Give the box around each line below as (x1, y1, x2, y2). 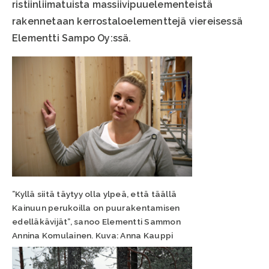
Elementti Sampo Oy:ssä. (12, 32, 131, 44)
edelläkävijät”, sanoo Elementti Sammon (12, 217, 181, 227)
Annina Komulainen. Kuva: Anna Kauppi (12, 231, 174, 241)
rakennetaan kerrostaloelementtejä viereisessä (12, 16, 243, 28)
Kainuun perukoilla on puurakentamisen (12, 203, 180, 213)
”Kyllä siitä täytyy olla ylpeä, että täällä (12, 189, 177, 199)
